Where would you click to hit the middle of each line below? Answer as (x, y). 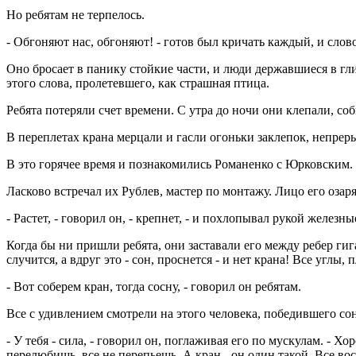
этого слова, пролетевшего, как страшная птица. (138, 83)
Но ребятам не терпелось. (75, 14)
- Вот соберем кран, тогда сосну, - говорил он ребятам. (154, 286)
